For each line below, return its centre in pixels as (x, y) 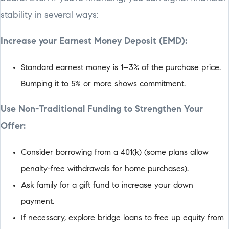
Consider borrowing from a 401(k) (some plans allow (115, 153)
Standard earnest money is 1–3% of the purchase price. (121, 68)
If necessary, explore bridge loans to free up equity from (122, 218)
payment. (38, 202)
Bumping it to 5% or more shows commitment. (103, 84)
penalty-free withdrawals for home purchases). (105, 169)
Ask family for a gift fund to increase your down (107, 185)
